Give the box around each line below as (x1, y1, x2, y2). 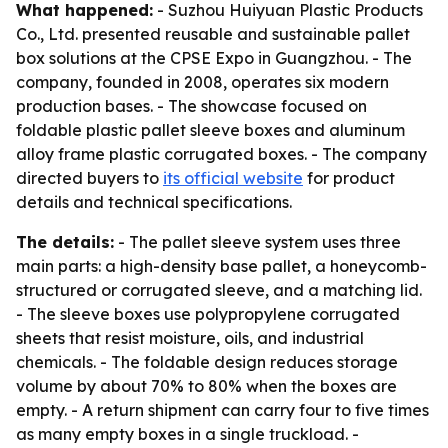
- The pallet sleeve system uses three (114, 232, 401, 252)
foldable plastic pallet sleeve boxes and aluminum (16, 120, 405, 140)
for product (303, 168, 395, 188)
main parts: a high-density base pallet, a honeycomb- (16, 256, 427, 276)
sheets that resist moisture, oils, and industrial (16, 328, 364, 348)
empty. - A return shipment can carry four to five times (16, 400, 429, 420)
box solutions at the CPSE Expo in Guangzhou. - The (16, 48, 412, 68)
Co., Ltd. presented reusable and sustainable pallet (16, 24, 410, 44)
